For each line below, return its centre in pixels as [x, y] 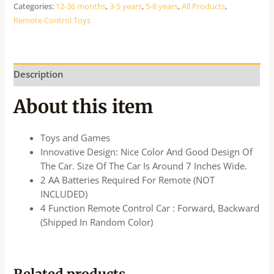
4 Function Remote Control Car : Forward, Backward [150, 208]
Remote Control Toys [52, 20]
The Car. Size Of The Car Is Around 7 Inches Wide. [144, 166]
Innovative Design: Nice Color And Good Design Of [147, 152]
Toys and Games [76, 138]
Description [39, 74]
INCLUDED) [64, 194]
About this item [83, 107]
